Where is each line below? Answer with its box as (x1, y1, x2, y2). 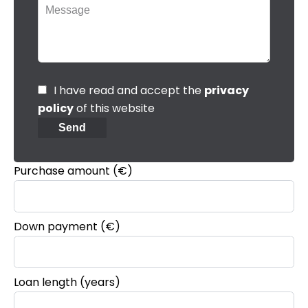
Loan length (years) (14, 274, 120, 290)
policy (38, 100, 74, 116)
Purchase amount (14, 162, 110, 179)
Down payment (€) (14, 218, 120, 234)
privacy (204, 82, 249, 98)
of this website (74, 100, 155, 116)
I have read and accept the (54, 82, 204, 98)
